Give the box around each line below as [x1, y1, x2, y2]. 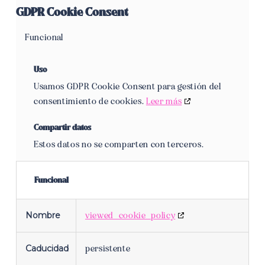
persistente [85, 243, 131, 254]
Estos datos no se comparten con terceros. [33, 139, 204, 150]
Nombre [25, 210, 60, 221]
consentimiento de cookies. [33, 96, 146, 106]
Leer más [146, 96, 182, 106]
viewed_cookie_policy [85, 210, 176, 221]
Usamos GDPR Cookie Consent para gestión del [33, 81, 221, 92]
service [24, 76, 53, 86]
